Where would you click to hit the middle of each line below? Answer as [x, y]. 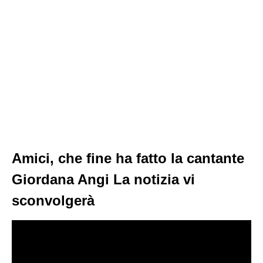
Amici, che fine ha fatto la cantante [128, 158]
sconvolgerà [53, 200]
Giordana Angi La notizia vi [103, 179]
